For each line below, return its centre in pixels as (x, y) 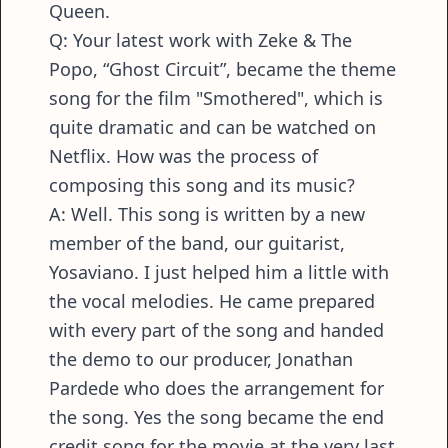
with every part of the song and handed (216, 330)
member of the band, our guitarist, (197, 243)
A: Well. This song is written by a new (207, 214)
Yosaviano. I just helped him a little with (219, 272)
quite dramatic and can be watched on (212, 127)
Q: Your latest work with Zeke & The (200, 40)
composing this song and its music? (204, 185)
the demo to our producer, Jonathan (201, 359)
